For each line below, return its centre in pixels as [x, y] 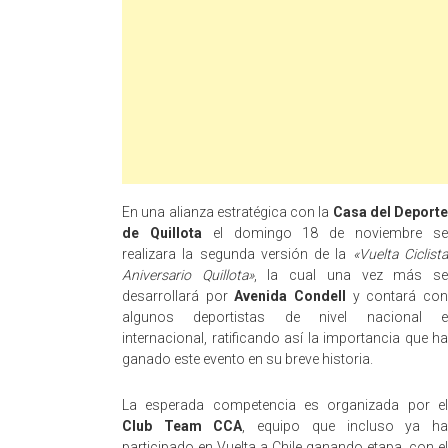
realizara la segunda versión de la [237, 254]
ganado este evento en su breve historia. [247, 359]
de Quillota [162, 233]
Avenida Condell [290, 296]
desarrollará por [178, 296]
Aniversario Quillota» [188, 275]
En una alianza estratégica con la [227, 212]
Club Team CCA [182, 426]
